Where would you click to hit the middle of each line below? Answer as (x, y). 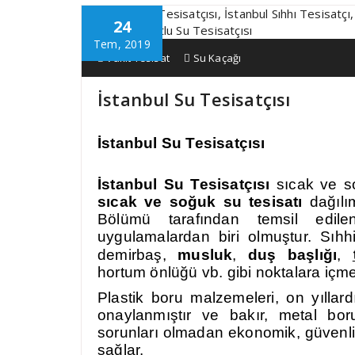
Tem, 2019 (122, 44)
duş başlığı (292, 255)
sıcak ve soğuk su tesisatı (200, 202)
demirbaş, (138, 255)
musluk (205, 255)
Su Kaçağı (217, 58)
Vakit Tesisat (137, 58)
